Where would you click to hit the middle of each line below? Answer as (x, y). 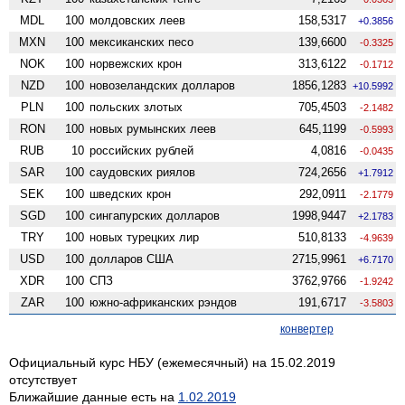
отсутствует (43, 379)
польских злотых (137, 107)
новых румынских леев (153, 128)
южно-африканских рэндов (164, 302)
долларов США (132, 259)
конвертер (306, 329)
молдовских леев (138, 20)
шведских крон (131, 193)
